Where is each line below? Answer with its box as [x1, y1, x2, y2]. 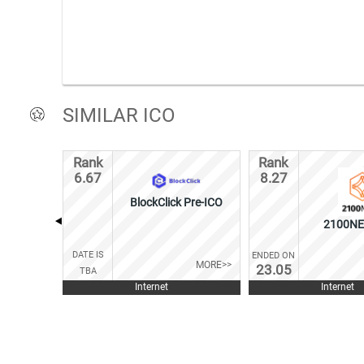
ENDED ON [252, 250, 296, 262]
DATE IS [71, 249, 104, 261]
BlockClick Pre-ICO [130, 196, 223, 210]
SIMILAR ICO [63, 104, 175, 127]
